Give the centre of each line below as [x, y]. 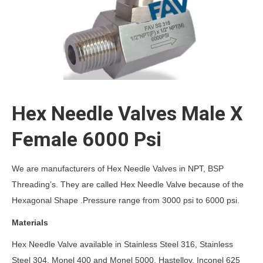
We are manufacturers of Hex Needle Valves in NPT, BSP [118, 168]
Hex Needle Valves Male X [127, 113]
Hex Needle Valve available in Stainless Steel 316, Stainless [122, 245]
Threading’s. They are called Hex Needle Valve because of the [128, 184]
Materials [30, 222]
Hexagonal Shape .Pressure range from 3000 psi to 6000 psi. [126, 200]
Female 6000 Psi [87, 139]
